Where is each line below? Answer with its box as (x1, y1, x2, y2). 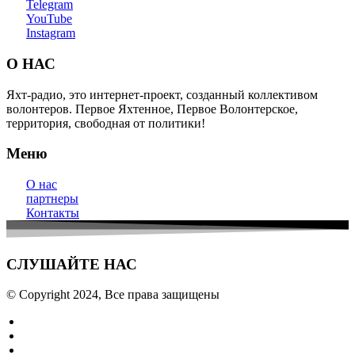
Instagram (26, 26, 75, 40)
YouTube (26, 12, 72, 26)
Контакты (26, 206, 79, 220)
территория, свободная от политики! (6, 116, 205, 130)
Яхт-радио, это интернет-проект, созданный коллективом (6, 87, 318, 101)
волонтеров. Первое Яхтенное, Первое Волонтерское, (6, 101, 298, 116)
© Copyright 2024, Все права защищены (6, 288, 219, 302)
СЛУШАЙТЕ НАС (6, 255, 137, 273)
